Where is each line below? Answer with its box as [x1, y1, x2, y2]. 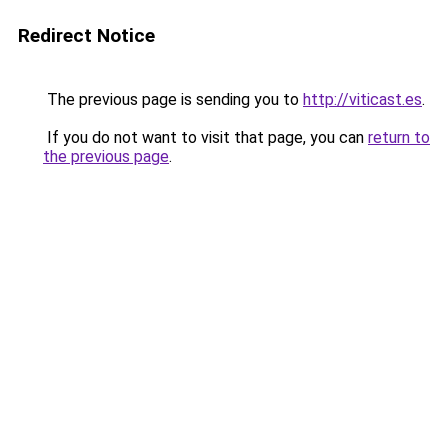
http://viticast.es [303, 90, 422, 109]
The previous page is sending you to [43, 90, 303, 109]
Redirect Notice [18, 24, 155, 47]
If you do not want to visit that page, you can [43, 128, 368, 147]
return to [368, 128, 430, 147]
